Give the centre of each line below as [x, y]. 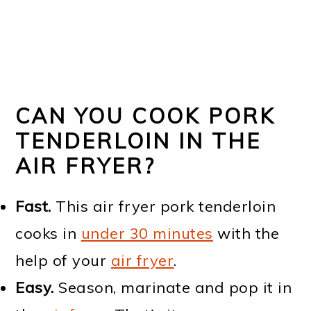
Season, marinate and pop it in [173, 287]
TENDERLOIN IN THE [138, 141]
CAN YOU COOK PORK [146, 116]
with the [246, 233]
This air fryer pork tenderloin [166, 206]
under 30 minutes [147, 233]
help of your [63, 260]
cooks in [48, 233]
